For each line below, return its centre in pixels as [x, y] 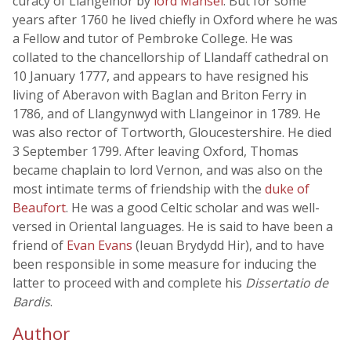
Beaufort [39, 208]
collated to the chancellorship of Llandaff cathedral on [170, 57]
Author [41, 333]
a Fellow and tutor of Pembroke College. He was [153, 38]
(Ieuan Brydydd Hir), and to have [230, 245]
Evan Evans [101, 245]
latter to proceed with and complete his [129, 283]
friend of [40, 245]
